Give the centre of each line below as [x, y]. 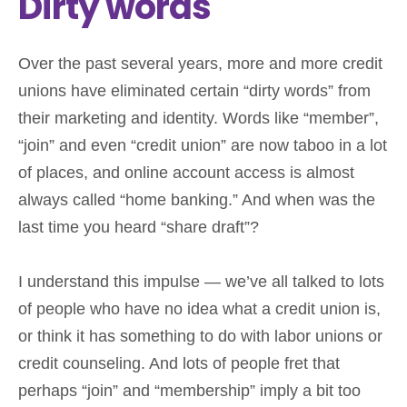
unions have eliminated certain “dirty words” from [194, 90]
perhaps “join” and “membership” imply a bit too [189, 390]
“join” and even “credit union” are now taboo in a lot [203, 145]
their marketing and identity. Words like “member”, [199, 118]
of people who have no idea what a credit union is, [199, 308]
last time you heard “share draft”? [139, 227]
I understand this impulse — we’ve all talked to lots [201, 281]
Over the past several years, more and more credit [200, 63]
